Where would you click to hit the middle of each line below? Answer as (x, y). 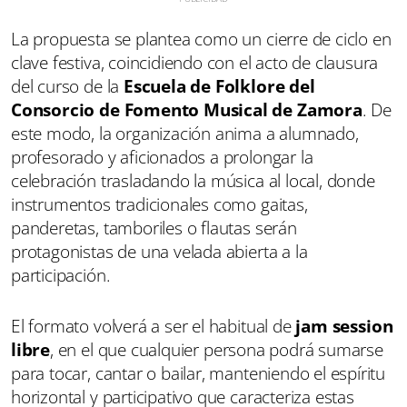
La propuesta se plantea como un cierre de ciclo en (201, 39)
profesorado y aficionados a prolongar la (162, 157)
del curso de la (67, 86)
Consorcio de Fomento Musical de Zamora (187, 110)
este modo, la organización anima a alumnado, (185, 134)
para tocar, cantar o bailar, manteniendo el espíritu (199, 373)
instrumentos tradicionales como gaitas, (159, 204)
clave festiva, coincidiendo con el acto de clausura (195, 63)
